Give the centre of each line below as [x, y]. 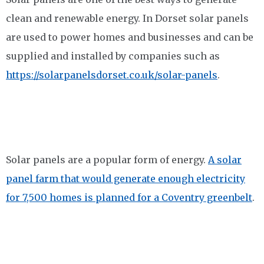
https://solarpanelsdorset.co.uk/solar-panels [112, 75]
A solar [225, 160]
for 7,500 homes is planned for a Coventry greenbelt [129, 197]
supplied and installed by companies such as [113, 56]
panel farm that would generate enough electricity [126, 179]
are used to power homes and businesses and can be [130, 37]
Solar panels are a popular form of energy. [107, 160]
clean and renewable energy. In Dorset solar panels [127, 18]
